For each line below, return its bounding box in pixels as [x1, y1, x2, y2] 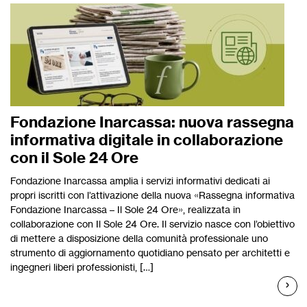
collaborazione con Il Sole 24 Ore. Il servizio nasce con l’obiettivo [10, 218, 295, 230]
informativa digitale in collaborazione [10, 130, 283, 149]
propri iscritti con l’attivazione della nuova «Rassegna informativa [10, 189, 295, 201]
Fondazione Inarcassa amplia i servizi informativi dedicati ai [10, 175, 270, 186]
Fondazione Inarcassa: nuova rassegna [10, 112, 294, 132]
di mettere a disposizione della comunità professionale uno [10, 232, 268, 244]
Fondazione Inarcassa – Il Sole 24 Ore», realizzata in [10, 204, 241, 215]
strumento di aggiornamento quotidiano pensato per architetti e [10, 247, 290, 258]
